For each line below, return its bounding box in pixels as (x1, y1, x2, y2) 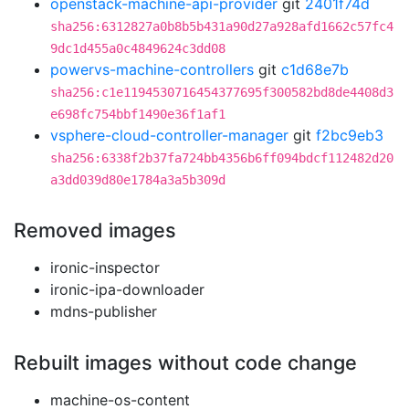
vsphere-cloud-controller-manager (50, 126, 288, 144)
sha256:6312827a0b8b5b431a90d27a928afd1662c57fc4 (50, 19, 393, 34)
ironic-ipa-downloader (50, 280, 204, 299)
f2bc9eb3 (316, 126, 383, 144)
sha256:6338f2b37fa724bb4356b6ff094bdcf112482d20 (50, 151, 393, 165)
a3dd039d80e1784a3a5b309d (50, 173, 225, 187)
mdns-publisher (50, 302, 157, 320)
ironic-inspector (50, 258, 160, 277)
